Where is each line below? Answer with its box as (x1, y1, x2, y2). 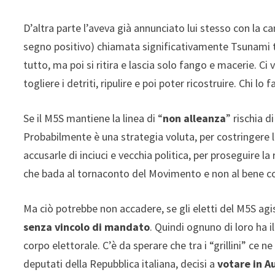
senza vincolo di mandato (23, 219, 150, 234)
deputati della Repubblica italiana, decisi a (23, 256, 218, 271)
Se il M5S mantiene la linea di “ (23, 110, 163, 125)
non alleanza (163, 110, 227, 125)
